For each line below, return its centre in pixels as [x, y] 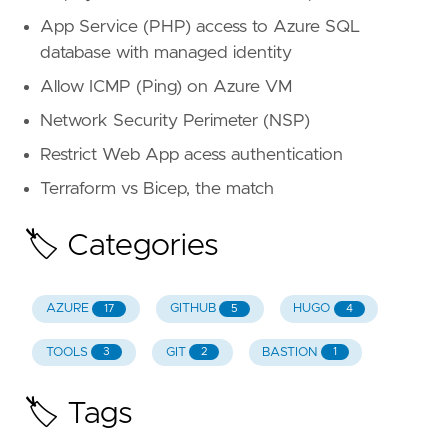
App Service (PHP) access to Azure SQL [200, 27]
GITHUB [192, 309]
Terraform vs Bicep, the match [157, 189]
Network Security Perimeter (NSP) [175, 121]
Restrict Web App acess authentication [191, 155]
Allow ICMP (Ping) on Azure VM [166, 87]
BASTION [290, 352]
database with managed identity [166, 53]
